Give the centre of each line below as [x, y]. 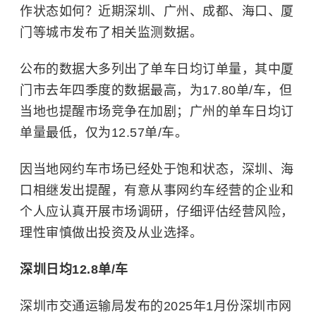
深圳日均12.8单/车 [74, 269]
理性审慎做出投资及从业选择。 [111, 233]
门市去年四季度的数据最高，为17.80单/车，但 [156, 90]
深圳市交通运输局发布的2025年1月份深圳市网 [156, 306]
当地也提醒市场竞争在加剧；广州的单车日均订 [157, 111]
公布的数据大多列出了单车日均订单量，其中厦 [157, 69]
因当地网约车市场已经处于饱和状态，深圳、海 [157, 169]
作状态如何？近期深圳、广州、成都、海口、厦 [157, 11]
